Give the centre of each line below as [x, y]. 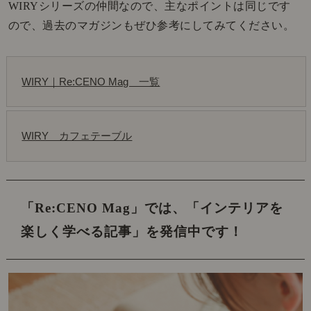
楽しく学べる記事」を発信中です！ [132, 231]
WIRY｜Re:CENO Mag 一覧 [91, 81]
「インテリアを [235, 208]
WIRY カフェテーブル [77, 136]
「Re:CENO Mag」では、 [104, 208]
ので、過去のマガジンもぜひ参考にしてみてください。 [151, 25]
